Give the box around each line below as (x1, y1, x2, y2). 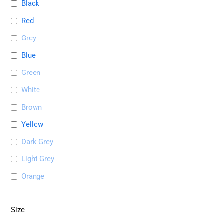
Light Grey (21, 154, 55, 163)
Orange (21, 171, 45, 181)
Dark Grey (21, 137, 54, 146)
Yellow (21, 119, 44, 129)
